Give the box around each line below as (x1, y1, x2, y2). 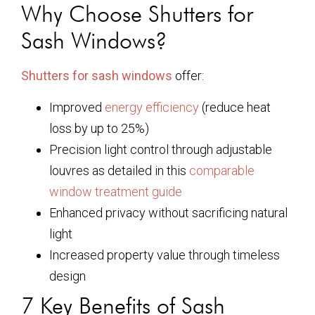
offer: (172, 68, 204, 84)
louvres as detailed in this (49, 162, 189, 178)
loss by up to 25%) (49, 120, 149, 136)
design (49, 268, 86, 283)
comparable (189, 162, 255, 178)
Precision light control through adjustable (49, 141, 272, 157)
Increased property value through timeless (49, 247, 280, 262)
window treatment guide (49, 184, 182, 199)
